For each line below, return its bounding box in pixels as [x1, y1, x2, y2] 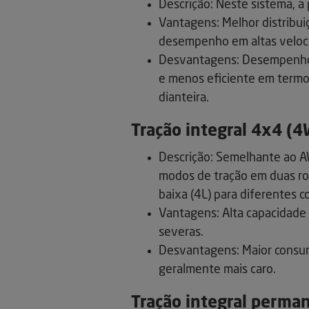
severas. [159, 226, 203, 239]
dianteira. [159, 92, 209, 105]
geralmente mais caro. [159, 263, 276, 277]
